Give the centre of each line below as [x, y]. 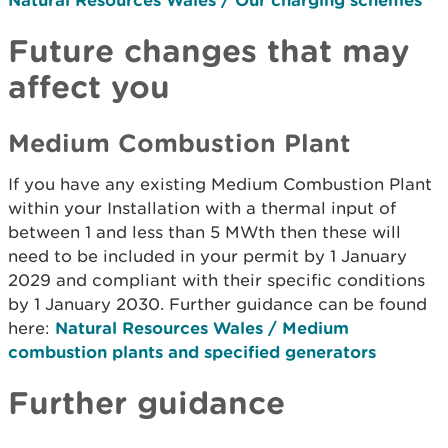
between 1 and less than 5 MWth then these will [204, 232]
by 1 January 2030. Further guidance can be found [217, 304]
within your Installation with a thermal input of [202, 208]
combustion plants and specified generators [192, 351]
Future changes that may [209, 50]
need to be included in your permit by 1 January [207, 256]
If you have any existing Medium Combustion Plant [220, 184]
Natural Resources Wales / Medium [202, 327]
